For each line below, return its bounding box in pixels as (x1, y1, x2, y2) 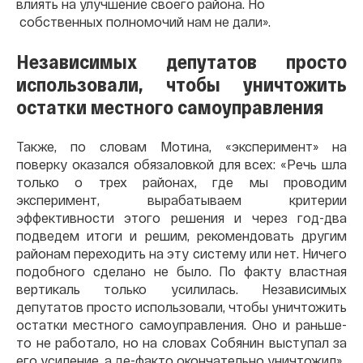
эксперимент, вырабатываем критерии (16, 191, 347, 207)
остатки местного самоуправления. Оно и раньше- (16, 316, 347, 332)
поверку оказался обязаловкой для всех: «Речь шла (16, 156, 347, 172)
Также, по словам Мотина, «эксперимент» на (16, 138, 347, 154)
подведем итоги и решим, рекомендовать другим (16, 227, 347, 243)
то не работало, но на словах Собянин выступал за (16, 334, 347, 350)
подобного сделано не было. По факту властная (16, 263, 347, 279)
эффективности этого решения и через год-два (16, 209, 347, 225)
